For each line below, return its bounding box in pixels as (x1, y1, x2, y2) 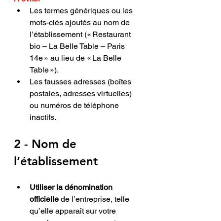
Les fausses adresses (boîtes (30, 76, 133, 86)
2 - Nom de (14, 136, 80, 151)
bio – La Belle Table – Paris (30, 41, 127, 51)
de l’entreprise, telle (59, 194, 131, 204)
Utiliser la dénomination (30, 182, 114, 192)
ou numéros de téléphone (30, 100, 121, 110)
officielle (30, 194, 59, 204)
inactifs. (30, 112, 56, 122)
